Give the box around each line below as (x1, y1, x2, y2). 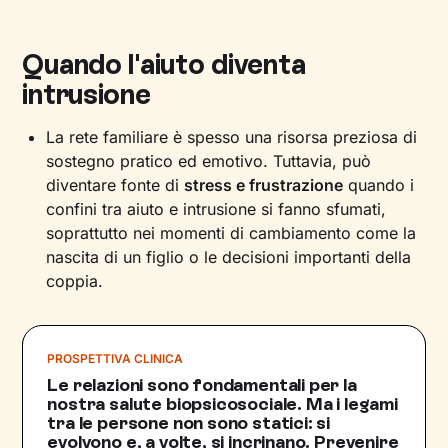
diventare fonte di (46, 175, 185, 195)
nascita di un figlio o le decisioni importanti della (46, 247, 412, 267)
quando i (343, 175, 415, 195)
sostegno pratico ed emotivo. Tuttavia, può (46, 151, 372, 171)
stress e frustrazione (184, 175, 344, 195)
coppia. (46, 271, 104, 291)
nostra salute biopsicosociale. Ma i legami (47, 393, 398, 415)
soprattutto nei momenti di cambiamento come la (46, 223, 417, 243)
